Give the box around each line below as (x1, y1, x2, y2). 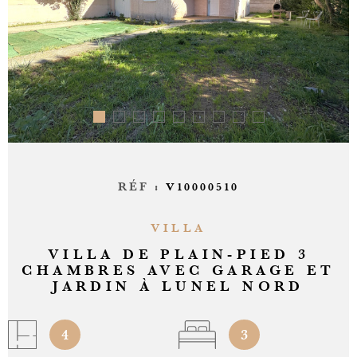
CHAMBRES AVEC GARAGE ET (22, 262, 335, 279)
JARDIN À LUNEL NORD (53, 278, 304, 295)
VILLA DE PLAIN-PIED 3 (47, 246, 310, 263)
